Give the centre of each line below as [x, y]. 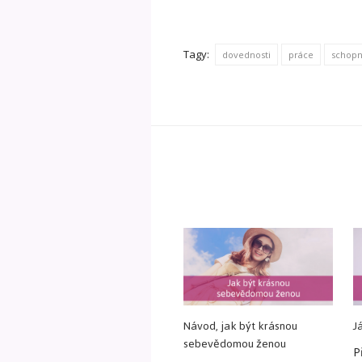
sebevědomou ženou [235, 344]
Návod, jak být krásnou [240, 326]
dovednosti [246, 54]
